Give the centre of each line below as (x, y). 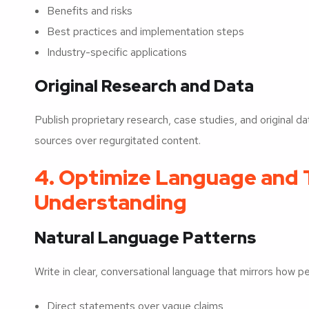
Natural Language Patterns (145, 237)
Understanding (111, 202)
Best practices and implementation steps (146, 31)
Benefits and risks (90, 10)
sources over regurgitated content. (118, 140)
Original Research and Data (144, 86)
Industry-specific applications (117, 52)
